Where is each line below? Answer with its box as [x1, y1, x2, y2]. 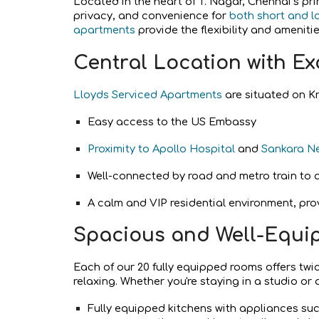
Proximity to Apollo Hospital [87, 142, 235, 155]
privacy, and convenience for [73, 10, 229, 21]
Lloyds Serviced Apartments [73, 88, 222, 100]
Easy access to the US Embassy [87, 115, 256, 127]
